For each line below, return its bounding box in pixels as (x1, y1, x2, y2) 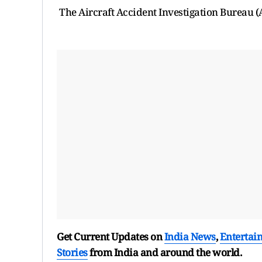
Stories (57, 245, 88, 259)
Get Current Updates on (57, 229, 164, 243)
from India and (89, 245, 158, 259)
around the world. (160, 245, 242, 259)
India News (164, 229, 216, 243)
